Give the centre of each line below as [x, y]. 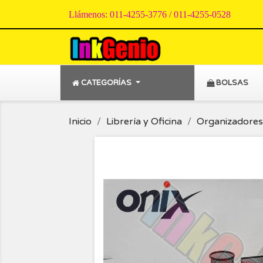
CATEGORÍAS [106, 83]
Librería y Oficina [144, 122]
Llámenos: [89, 14]
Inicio [80, 122]
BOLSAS [232, 83]
